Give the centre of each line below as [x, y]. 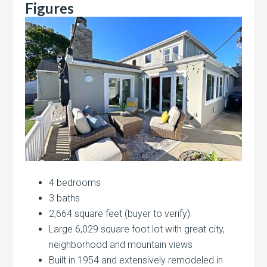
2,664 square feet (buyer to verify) [120, 213]
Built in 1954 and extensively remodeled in [136, 260]
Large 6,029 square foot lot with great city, [137, 229]
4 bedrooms [75, 182]
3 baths [65, 198]
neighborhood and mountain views [121, 244]
